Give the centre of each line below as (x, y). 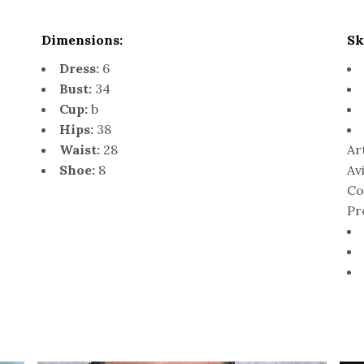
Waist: (79, 150)
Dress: (79, 69)
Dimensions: (82, 40)
